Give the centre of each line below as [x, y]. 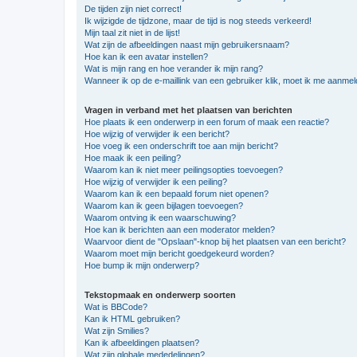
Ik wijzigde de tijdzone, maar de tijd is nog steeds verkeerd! [198, 20]
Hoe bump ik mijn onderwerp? [142, 265]
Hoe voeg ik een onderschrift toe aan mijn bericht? [181, 145]
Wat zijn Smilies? [117, 330]
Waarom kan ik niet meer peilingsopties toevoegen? [184, 169]
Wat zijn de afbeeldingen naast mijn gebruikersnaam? [187, 44]
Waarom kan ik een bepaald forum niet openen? [177, 193]
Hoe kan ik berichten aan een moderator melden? [180, 229]
